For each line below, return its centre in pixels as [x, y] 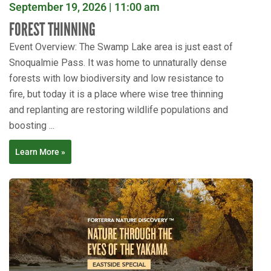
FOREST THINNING [52, 30]
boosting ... [32, 126]
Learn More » [40, 152]
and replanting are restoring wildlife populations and [119, 110]
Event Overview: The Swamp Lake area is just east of [121, 47]
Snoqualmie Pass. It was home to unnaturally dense [118, 63]
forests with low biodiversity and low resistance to [116, 79]
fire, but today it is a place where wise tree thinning [116, 94]
